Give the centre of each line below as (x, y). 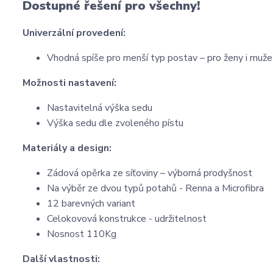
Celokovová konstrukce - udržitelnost (128, 219)
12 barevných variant (91, 204)
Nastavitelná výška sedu (100, 108)
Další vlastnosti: (61, 259)
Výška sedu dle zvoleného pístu (115, 123)
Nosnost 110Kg (82, 234)
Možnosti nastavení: (69, 83)
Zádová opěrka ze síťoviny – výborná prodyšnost (150, 173)
